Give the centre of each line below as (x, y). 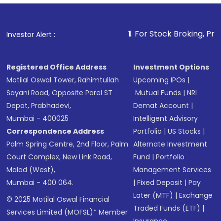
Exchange (196, 196)
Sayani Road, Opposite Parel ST (60, 93)
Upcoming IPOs (160, 80)
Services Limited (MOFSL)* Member (67, 212)
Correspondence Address (55, 131)
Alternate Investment (170, 144)
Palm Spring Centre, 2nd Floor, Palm (68, 144)
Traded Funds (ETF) (167, 208)
